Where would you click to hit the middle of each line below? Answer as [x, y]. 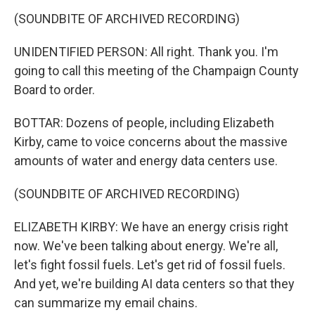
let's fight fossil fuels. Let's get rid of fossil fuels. [150, 265]
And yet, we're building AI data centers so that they [154, 284]
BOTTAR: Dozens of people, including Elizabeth [144, 123]
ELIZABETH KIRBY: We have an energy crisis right [151, 227]
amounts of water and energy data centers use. [146, 161]
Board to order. [54, 90]
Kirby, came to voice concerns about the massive [151, 142]
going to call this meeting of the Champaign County [156, 71]
